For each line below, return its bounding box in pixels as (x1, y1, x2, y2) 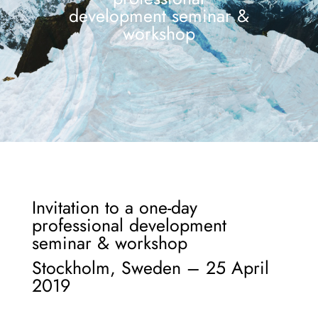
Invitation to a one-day (31, 194, 197, 220)
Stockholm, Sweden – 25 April (31, 255, 269, 280)
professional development (31, 212, 226, 238)
